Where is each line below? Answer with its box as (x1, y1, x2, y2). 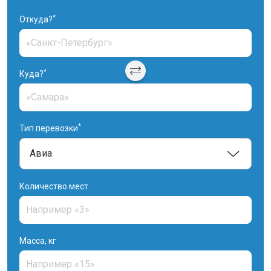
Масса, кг (19, 236, 56, 246)
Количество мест (19, 181, 88, 191)
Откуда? (19, 15, 53, 24)
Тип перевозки (19, 123, 78, 133)
